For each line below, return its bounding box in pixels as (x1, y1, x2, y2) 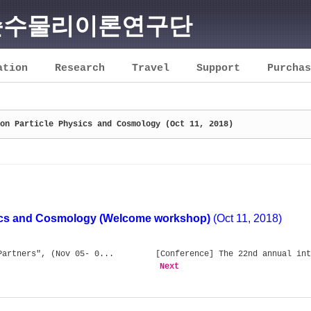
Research (55, 62, 105, 74)
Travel (132, 62, 169, 74)
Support (196, 62, 240, 74)
